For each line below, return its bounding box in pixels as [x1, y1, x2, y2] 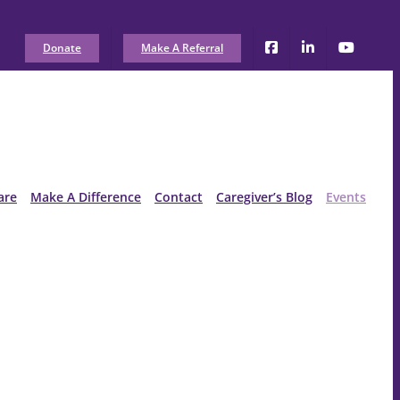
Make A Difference [30, 188, 141, 205]
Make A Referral [141, 40, 223, 55]
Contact [154, 188, 203, 205]
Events [326, 188, 366, 205]
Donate [43, 40, 81, 55]
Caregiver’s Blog [216, 188, 312, 205]
